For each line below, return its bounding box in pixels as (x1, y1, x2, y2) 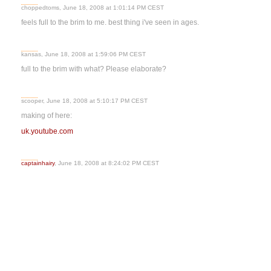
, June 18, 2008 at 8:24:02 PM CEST (54, 160, 159, 166)
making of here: (21, 111, 72, 120)
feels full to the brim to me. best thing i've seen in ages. (21, 18, 199, 27)
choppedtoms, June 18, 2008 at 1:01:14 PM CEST (21, 4, 164, 11)
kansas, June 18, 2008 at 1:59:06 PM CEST (21, 51, 146, 57)
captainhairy (21, 160, 54, 166)
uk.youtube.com (21, 127, 73, 135)
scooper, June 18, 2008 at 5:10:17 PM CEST (21, 97, 148, 104)
